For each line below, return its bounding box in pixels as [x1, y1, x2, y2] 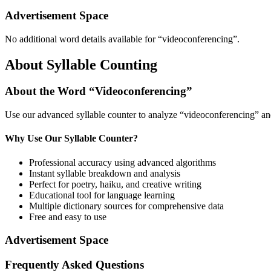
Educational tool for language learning [29, 189, 175, 200]
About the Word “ [5, 85, 95, 98]
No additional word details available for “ [5, 33, 162, 44]
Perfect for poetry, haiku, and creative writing [29, 178, 201, 189]
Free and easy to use [29, 211, 106, 222]
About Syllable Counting [5, 56, 157, 73]
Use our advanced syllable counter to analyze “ [5, 109, 184, 120]
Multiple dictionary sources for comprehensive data [29, 200, 224, 211]
